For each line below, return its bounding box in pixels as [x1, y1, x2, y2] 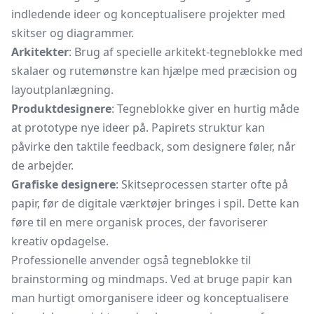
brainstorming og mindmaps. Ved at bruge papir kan [11, 271, 292, 287]
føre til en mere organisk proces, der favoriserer [11, 214, 268, 230]
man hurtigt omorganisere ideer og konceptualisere [11, 290, 289, 306]
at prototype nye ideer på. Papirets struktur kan [11, 120, 265, 135]
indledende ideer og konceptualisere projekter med [11, 6, 285, 22]
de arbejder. [11, 158, 74, 173]
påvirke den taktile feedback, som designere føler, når [11, 139, 296, 154]
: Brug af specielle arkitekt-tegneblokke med [69, 44, 303, 60]
